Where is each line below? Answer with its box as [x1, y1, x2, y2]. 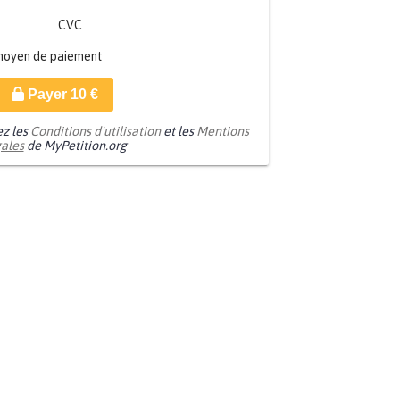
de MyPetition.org [23, 138, 127, 154]
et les [161, 124, 196, 139]
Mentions [196, 124, 249, 139]
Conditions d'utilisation [30, 124, 161, 139]
